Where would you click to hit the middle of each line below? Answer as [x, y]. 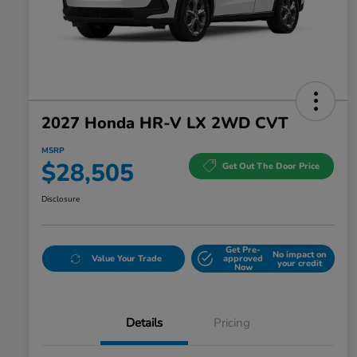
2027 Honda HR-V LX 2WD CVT [165, 124]
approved [243, 259]
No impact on [299, 254]
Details [144, 323]
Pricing [232, 323]
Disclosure [61, 200]
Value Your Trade [126, 259]
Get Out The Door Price [271, 166]
